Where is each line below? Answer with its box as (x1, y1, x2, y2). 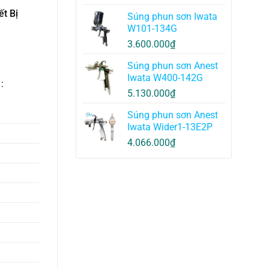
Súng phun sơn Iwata (127, 11, 217, 23)
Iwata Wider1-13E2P (127, 121, 213, 133)
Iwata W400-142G (127, 72, 203, 84)
